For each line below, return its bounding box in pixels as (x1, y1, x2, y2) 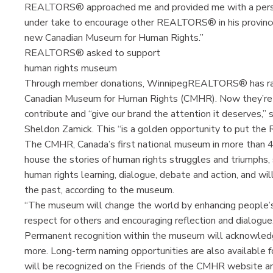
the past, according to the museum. (24, 183, 177, 197)
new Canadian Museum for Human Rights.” (24, 30, 204, 44)
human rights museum (24, 61, 117, 75)
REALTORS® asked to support (24, 46, 163, 60)
